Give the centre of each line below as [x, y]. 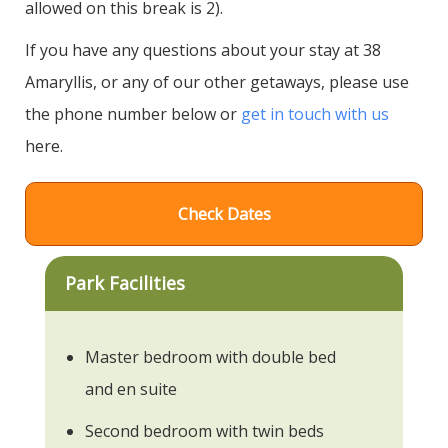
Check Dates [224, 213]
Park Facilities [125, 282]
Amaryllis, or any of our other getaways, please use [217, 81]
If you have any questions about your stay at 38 [203, 49]
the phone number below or [133, 113]
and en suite [131, 388]
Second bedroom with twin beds [204, 430]
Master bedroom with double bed [210, 356]
